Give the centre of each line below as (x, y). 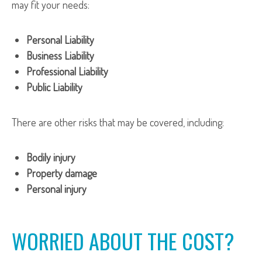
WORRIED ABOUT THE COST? (123, 241)
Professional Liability (67, 71)
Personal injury (56, 189)
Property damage (62, 173)
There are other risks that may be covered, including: (118, 122)
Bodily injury (51, 157)
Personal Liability (60, 40)
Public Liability (54, 87)
